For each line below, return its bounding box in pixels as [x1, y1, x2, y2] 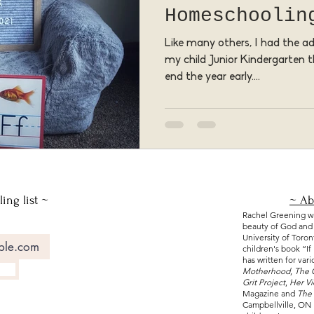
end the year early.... [165, 71, 260, 83]
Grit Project [243, 277, 285, 287]
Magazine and [243, 288, 297, 299]
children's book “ [243, 243, 306, 254]
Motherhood [243, 266, 290, 276]
